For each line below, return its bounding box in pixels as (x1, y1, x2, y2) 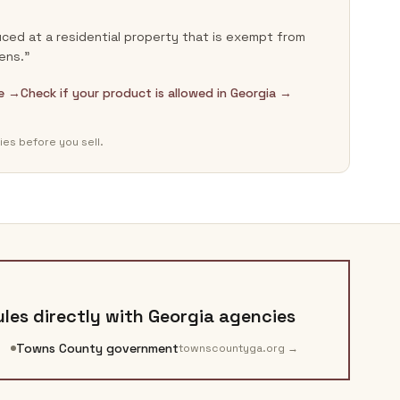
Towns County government (16, 340, 179, 356)
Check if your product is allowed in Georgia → (21, 85, 292, 101)
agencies (214, 304, 296, 328)
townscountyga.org (179, 341, 285, 355)
